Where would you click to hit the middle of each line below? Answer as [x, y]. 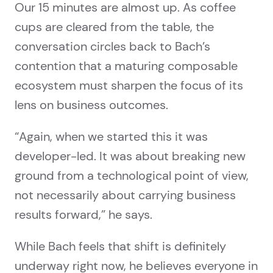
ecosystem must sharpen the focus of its [129, 86]
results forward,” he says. [83, 215]
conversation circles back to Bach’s [112, 47]
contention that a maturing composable [126, 66]
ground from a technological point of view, [132, 176]
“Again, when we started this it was [111, 137]
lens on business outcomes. [91, 105]
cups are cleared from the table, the [114, 27]
